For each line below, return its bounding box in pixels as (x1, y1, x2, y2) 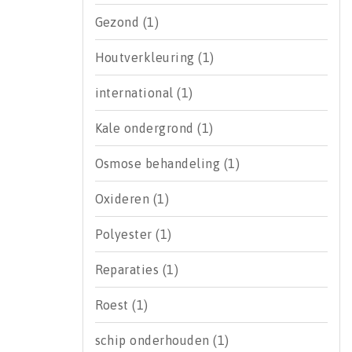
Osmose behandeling (94, 156, 224, 170)
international (94, 86, 178, 100)
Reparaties (94, 262, 163, 277)
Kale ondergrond (94, 121, 198, 135)
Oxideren (94, 192, 153, 206)
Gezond (94, 15, 143, 29)
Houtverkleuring (94, 50, 199, 64)
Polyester (94, 227, 156, 241)
